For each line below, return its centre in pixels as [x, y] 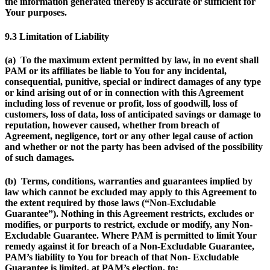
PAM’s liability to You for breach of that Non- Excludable [122, 257]
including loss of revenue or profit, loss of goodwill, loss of [121, 103]
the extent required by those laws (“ [77, 203]
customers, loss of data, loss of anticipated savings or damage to [133, 114]
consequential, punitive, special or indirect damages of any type [133, 81]
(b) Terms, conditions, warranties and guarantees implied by [129, 181]
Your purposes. [36, 13]
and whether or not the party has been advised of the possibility [134, 146]
